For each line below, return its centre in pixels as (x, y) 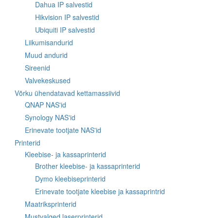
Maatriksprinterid (51, 204)
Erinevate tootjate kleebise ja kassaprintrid (100, 191)
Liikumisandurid (49, 42)
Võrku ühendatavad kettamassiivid (67, 93)
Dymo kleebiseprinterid (70, 179)
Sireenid (37, 68)
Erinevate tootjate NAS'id (63, 130)
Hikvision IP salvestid (67, 17)
